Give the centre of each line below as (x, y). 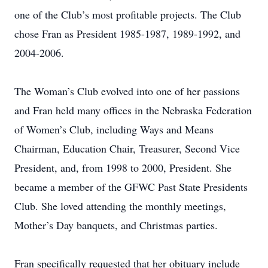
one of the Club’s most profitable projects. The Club (128, 14)
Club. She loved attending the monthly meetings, (120, 206)
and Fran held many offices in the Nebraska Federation (133, 110)
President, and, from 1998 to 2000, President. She (123, 167)
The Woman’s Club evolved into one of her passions (127, 91)
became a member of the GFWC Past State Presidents (131, 187)
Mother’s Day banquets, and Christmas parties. (116, 225)
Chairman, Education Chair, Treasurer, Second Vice (127, 148)
